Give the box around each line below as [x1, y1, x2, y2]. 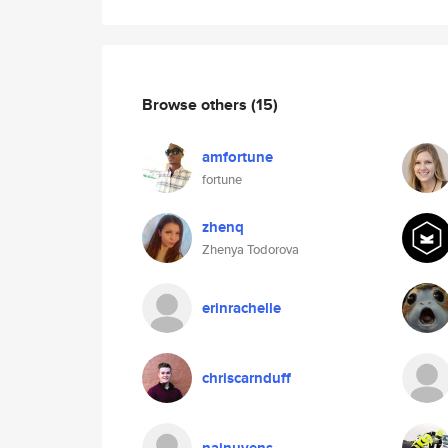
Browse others [142, 92, 251, 116]
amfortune [202, 146, 273, 168]
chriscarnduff [202, 367, 291, 389]
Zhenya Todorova [202, 240, 299, 259]
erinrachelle [202, 297, 281, 319]
